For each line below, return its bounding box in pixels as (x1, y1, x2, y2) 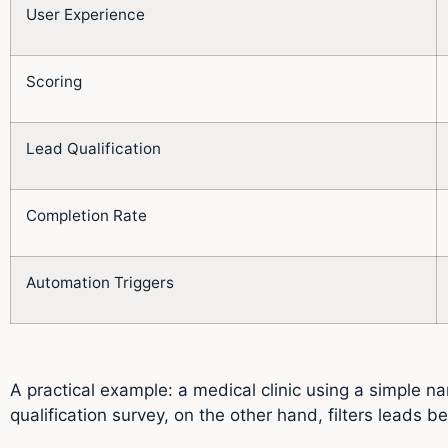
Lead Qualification (26, 138, 161, 158)
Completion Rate (26, 205, 147, 225)
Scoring (26, 71, 82, 91)
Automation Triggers (26, 272, 174, 292)
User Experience (26, 4, 145, 24)
